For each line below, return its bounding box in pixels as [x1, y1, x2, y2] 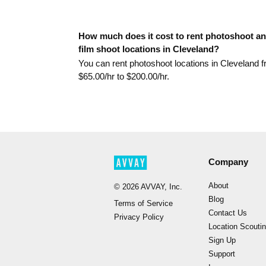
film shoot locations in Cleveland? [78, 43, 219, 54]
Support [208, 249, 235, 258]
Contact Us [208, 208, 247, 217]
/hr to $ [104, 71, 131, 82]
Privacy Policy [114, 213, 164, 221]
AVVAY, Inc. [139, 182, 182, 191]
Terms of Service [114, 199, 173, 208]
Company [208, 156, 248, 167]
